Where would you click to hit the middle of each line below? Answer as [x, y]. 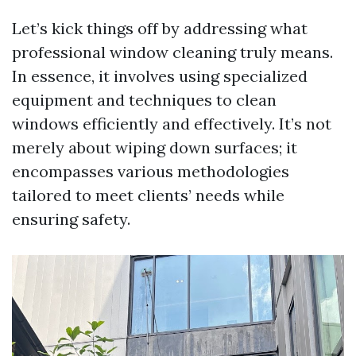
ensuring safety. [71, 219]
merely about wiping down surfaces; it [155, 147]
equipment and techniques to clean [144, 100]
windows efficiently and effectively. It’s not [172, 124]
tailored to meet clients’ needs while [148, 195]
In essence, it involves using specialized [160, 76]
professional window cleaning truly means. [172, 52]
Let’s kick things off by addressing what [160, 28]
